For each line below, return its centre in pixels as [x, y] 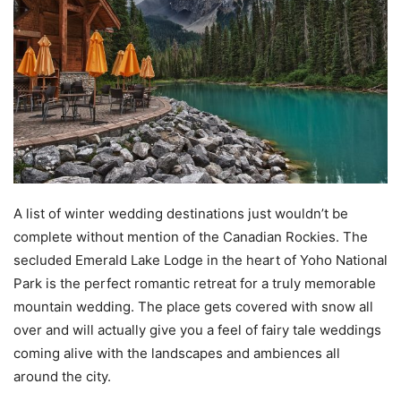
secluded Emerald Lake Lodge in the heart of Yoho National [200, 260]
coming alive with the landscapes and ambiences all [177, 353]
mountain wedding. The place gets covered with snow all [193, 306]
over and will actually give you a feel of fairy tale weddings [197, 329]
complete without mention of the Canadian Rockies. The [191, 236]
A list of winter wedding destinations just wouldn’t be [181, 213]
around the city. [62, 376]
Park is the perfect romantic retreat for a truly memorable [195, 283]
